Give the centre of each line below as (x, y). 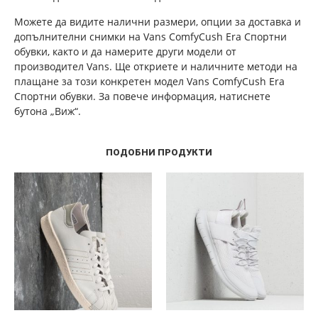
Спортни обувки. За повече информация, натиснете (142, 96)
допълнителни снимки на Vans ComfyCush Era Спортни (150, 37)
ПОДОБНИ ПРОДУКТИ (159, 152)
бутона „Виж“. (48, 111)
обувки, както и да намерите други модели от (125, 51)
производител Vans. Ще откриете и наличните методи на (156, 66)
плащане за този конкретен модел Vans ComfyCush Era (149, 81)
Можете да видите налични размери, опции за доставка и (158, 22)
